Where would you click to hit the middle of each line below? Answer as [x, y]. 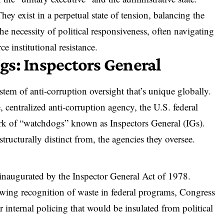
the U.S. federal [169, 106]
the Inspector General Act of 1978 [123, 175]
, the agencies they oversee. [144, 138]
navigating [194, 30]
